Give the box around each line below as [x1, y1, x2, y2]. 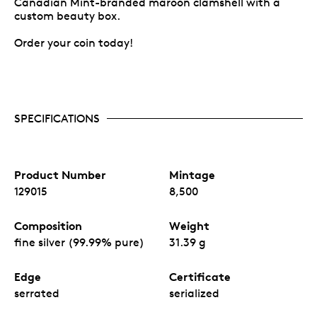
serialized [169, 286, 219, 300]
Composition [14, 218, 82, 233]
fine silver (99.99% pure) [14, 235, 144, 249]
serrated [14, 286, 59, 300]
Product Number [14, 167, 106, 182]
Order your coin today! [14, 35, 133, 50]
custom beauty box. [14, 8, 120, 23]
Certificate [169, 269, 231, 284]
